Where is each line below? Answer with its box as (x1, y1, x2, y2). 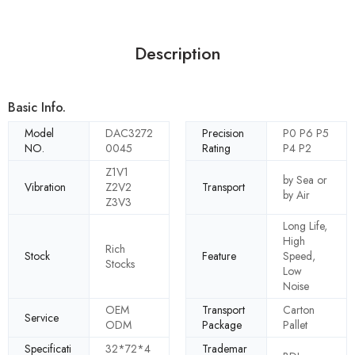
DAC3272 (105, 125, 153, 142)
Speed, (283, 248, 315, 265)
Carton (283, 302, 315, 319)
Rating (202, 140, 231, 157)
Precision (202, 125, 244, 142)
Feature (202, 248, 236, 265)
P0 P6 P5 (283, 125, 329, 142)
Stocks (105, 255, 135, 272)
